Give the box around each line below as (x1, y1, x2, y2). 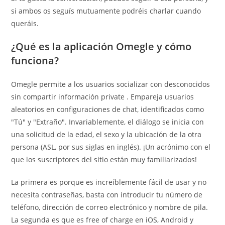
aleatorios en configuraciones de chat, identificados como (11, 104, 204, 114)
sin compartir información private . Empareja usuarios (11, 92, 194, 101)
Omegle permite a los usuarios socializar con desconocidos (11, 79, 210, 89)
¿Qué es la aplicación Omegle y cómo (11, 40, 192, 53)
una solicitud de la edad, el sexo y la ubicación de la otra (11, 130, 202, 139)
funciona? (11, 54, 59, 67)
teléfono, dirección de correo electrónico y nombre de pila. (11, 202, 208, 212)
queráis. (11, 19, 39, 28)
